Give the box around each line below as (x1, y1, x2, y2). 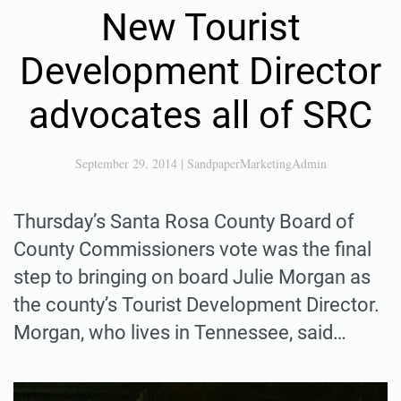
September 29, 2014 (74, 154, 177, 172)
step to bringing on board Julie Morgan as (13, 265, 371, 288)
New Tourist (100, 4, 301, 49)
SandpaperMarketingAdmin (186, 154, 327, 172)
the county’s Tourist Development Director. (13, 293, 380, 316)
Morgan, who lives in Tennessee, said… (13, 320, 346, 344)
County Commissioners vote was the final (13, 237, 371, 260)
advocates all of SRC (29, 92, 372, 137)
